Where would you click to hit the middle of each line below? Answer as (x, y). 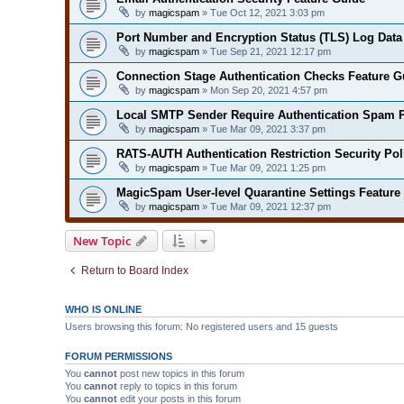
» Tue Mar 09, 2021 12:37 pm (265, 206)
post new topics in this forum (181, 373)
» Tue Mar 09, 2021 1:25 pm (262, 167)
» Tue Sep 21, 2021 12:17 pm (265, 51)
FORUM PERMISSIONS (119, 356)
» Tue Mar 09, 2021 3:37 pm (262, 129)
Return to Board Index (135, 270)
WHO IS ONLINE (103, 309)
